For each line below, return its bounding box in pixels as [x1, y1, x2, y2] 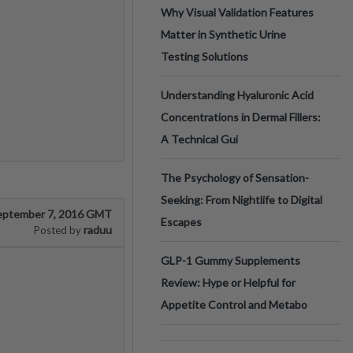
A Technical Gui [161, 132, 238, 146]
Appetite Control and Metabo [161, 298, 307, 311]
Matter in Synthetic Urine [161, 28, 286, 41]
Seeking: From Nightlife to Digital [161, 193, 322, 206]
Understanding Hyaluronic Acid [161, 88, 314, 102]
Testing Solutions [161, 50, 248, 63]
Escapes [161, 215, 202, 229]
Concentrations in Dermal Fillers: [161, 110, 321, 124]
